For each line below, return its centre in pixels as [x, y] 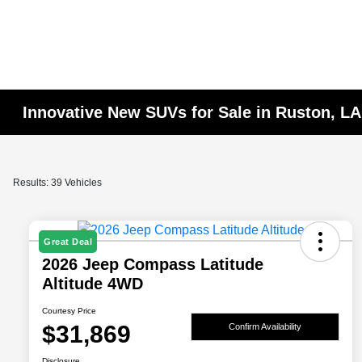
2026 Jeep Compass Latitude [153, 265]
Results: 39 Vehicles [57, 183]
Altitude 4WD [93, 284]
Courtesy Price [69, 311]
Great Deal [68, 242]
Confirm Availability [265, 326]
